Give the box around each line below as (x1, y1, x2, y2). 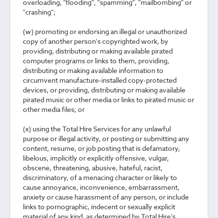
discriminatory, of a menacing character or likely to (23, 173, 177, 182)
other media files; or (23, 105, 85, 114)
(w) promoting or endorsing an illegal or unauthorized (23, 27, 187, 36)
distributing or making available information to (23, 66, 163, 75)
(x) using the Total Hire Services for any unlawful (23, 124, 171, 133)
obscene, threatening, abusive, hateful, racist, (23, 163, 163, 172)
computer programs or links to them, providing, (23, 56, 169, 65)
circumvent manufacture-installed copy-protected (23, 75, 177, 85)
